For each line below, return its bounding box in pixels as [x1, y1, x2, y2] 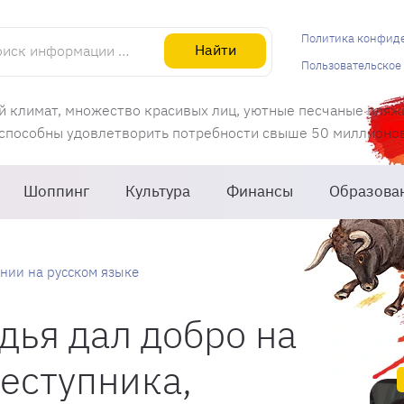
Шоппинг [23, 181, 89, 201]
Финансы [226, 181, 293, 201]
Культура [125, 181, 190, 201]
